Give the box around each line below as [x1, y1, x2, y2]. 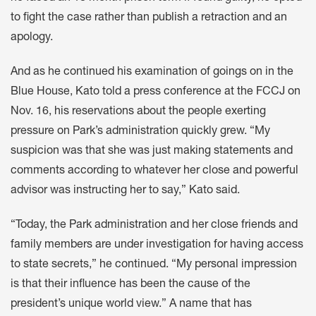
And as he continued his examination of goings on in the [11, 66, 293, 78]
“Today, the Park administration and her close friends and [11, 219, 298, 231]
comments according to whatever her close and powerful [11, 165, 298, 177]
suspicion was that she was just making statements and [11, 145, 293, 157]
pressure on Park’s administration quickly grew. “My [11, 126, 270, 138]
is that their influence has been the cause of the [11, 279, 250, 291]
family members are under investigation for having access [11, 239, 303, 251]
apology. [11, 32, 53, 44]
